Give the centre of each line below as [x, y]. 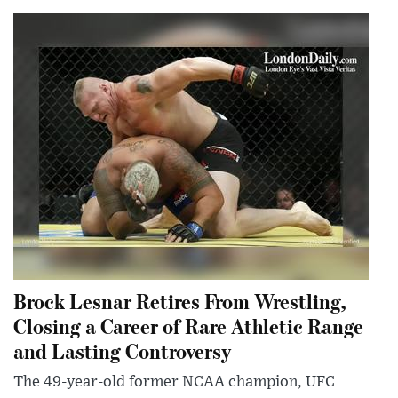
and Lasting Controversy [122, 350]
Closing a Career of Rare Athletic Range [188, 325]
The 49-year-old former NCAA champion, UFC [174, 382]
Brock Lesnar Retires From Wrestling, [180, 300]
